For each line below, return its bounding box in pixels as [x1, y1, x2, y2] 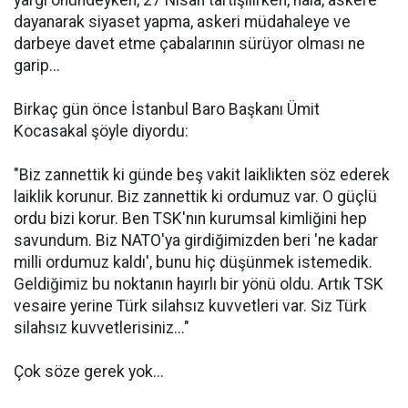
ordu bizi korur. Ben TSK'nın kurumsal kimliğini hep [14, 209, 367, 228]
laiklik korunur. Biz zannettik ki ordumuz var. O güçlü [14, 188, 377, 206]
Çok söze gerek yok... [14, 362, 164, 381]
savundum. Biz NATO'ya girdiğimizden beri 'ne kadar [14, 231, 378, 250]
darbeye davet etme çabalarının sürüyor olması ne [14, 35, 365, 53]
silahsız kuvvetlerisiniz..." [14, 319, 189, 337]
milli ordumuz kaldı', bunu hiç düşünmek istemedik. [14, 253, 372, 271]
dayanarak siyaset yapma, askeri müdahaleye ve [14, 13, 351, 31]
